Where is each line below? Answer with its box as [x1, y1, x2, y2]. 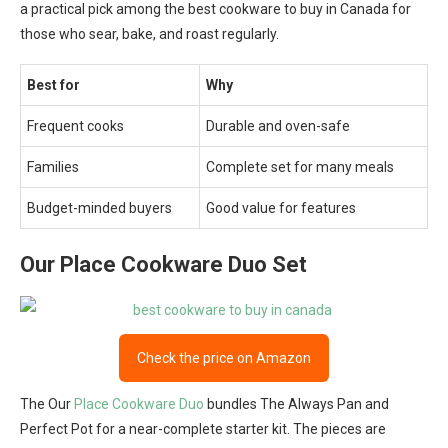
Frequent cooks [27, 118, 124, 134]
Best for [27, 77, 80, 93]
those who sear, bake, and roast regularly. [20, 26, 279, 42]
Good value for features [206, 200, 356, 216]
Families [27, 159, 79, 175]
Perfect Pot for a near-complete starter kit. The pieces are [20, 421, 386, 437]
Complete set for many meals [206, 159, 394, 175]
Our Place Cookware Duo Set [20, 252, 307, 277]
